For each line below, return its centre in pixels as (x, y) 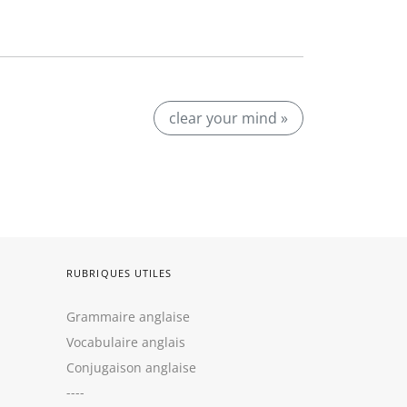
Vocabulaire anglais (126, 342)
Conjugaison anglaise (131, 367)
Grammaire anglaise (128, 317)
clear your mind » (228, 118)
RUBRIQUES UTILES (119, 273)
